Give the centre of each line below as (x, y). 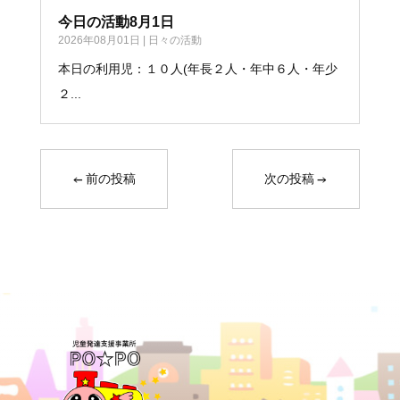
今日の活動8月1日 (116, 21)
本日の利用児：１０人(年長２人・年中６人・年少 (197, 68)
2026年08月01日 (99, 40)
